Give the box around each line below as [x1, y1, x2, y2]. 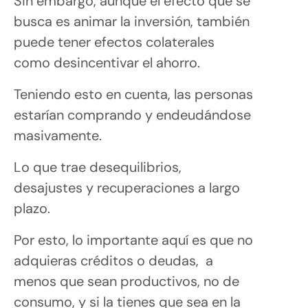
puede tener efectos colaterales [14, 32, 214, 51]
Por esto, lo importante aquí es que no [14, 230, 253, 249]
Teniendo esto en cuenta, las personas [14, 85, 253, 103]
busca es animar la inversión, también [14, 12, 250, 30]
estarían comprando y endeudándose [14, 105, 251, 124]
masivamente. [14, 126, 102, 144]
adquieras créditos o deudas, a [14, 251, 213, 269]
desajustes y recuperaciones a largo [14, 178, 240, 197]
